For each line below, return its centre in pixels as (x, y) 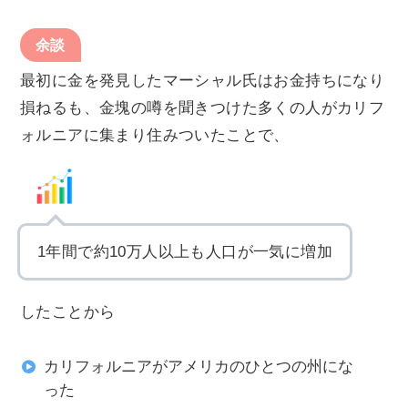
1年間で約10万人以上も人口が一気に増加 (185, 251)
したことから (68, 311)
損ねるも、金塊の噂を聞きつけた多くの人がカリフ (203, 107)
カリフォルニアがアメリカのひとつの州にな (199, 366)
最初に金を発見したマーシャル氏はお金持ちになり (203, 80)
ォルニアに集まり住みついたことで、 (155, 135)
